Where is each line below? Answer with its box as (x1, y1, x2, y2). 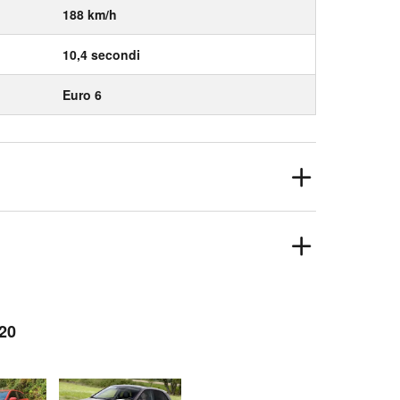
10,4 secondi (62, 46, 140, 63)
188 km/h (62, 5, 117, 23)
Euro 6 (62, 86, 102, 104)
